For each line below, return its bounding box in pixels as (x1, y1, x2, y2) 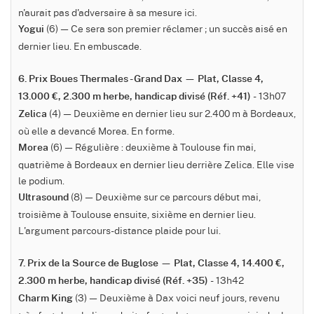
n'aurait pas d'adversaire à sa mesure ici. (18, 5, 197, 20)
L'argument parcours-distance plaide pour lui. (18, 223, 221, 238)
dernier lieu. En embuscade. (18, 39, 142, 53)
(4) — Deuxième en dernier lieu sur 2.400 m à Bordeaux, (47, 106, 296, 121)
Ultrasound (18, 193, 69, 203)
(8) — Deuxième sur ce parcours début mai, (69, 189, 261, 204)
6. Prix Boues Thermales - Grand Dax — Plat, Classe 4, (18, 74, 264, 85)
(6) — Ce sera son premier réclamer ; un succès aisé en (44, 21, 287, 36)
